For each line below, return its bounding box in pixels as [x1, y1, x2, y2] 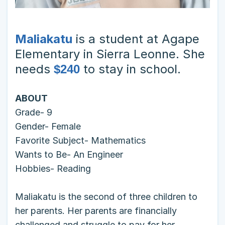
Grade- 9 [15, 106, 52, 118]
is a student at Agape [76, 31, 199, 46]
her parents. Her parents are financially [15, 205, 177, 216]
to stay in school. [80, 61, 184, 76]
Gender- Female [15, 121, 81, 132]
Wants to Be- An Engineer [15, 149, 123, 160]
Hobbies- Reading [15, 163, 91, 174]
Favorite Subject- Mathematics [15, 135, 146, 146]
